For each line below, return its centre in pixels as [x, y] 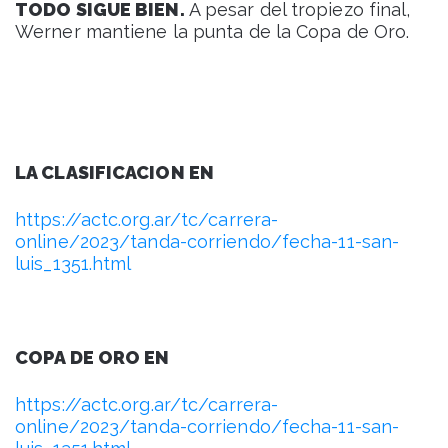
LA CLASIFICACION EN [114, 173]
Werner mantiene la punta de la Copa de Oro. [212, 32]
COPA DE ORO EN [92, 358]
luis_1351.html [73, 264]
